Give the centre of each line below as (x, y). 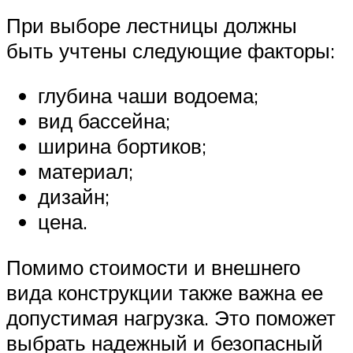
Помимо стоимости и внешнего (153, 267)
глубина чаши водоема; (148, 96)
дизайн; (74, 197)
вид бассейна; (104, 121)
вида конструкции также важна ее (165, 292)
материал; (85, 171)
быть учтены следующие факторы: (171, 50)
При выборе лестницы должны (152, 25)
